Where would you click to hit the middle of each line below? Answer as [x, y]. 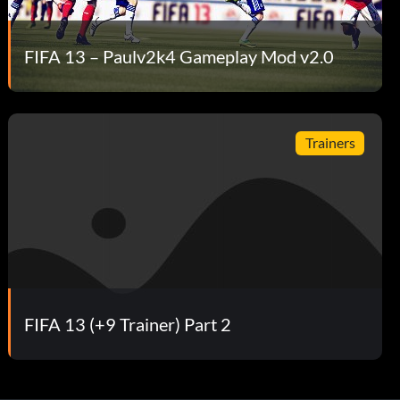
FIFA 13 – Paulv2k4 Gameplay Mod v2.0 [179, 56]
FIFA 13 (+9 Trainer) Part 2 [128, 324]
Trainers [330, 143]
